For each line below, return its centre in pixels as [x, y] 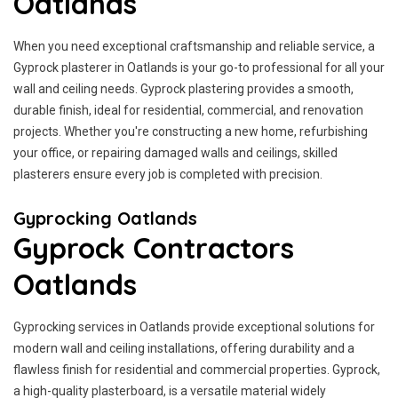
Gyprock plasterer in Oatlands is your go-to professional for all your [199, 68]
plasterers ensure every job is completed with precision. [168, 174]
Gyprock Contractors [154, 248]
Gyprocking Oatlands [105, 218]
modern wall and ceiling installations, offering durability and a [184, 348]
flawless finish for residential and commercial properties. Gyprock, [197, 370]
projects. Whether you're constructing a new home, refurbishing [191, 131]
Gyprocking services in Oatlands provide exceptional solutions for [194, 327]
